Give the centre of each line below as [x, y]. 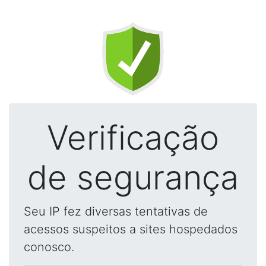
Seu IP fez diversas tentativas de [116, 211]
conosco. [49, 247]
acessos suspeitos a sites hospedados [131, 229]
